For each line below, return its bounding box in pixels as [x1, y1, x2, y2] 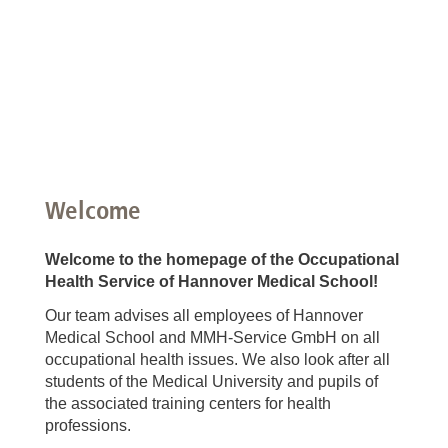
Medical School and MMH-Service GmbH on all [45, 329, 380, 347]
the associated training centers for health [45, 395, 331, 413]
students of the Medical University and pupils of [45, 373, 378, 391]
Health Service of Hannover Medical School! [45, 273, 378, 291]
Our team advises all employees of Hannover [45, 307, 363, 325]
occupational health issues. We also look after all [45, 351, 390, 369]
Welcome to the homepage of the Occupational [45, 251, 399, 269]
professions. [45, 417, 131, 435]
